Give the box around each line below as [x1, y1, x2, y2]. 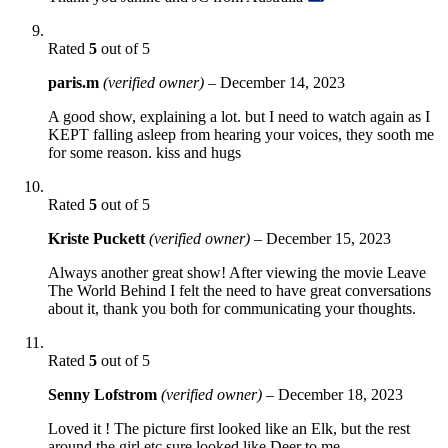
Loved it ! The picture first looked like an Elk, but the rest [48, 419, 410, 437]
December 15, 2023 [266, 229, 391, 247]
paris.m [48, 73, 103, 91]
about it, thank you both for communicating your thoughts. [48, 299, 416, 317]
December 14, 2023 [220, 73, 345, 91]
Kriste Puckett [48, 229, 149, 247]
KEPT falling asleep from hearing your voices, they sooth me [48, 125, 434, 143]
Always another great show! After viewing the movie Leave [48, 263, 426, 281]
